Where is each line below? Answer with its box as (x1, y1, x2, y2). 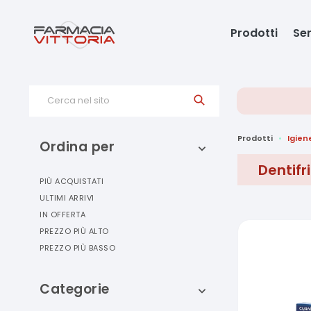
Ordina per (40, 137, 115, 156)
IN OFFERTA (40, 209, 85, 220)
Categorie (40, 280, 110, 299)
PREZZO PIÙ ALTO (40, 226, 109, 237)
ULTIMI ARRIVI (40, 192, 94, 203)
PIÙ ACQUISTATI (40, 176, 103, 187)
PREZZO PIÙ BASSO (40, 242, 115, 253)
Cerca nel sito (47, 94, 110, 107)
